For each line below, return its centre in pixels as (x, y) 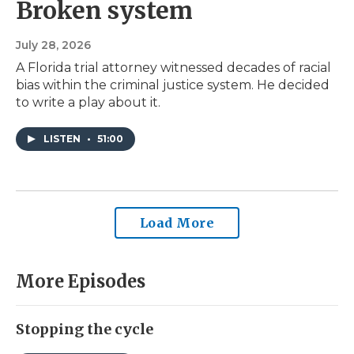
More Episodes (81, 282)
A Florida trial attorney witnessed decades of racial (173, 68)
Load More (177, 223)
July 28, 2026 (53, 45)
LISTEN (63, 139)
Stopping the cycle (85, 330)
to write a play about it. (88, 103)
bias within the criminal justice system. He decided (173, 85)
